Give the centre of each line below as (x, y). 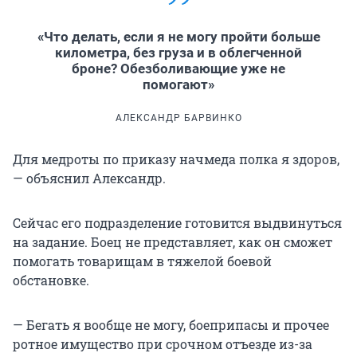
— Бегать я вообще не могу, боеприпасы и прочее (171, 324)
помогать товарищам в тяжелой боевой (142, 261)
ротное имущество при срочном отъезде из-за (163, 343)
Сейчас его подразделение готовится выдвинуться (177, 222)
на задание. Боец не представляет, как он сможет (173, 241)
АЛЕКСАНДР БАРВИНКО (178, 118)
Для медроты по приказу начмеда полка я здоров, (176, 159)
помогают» (178, 84)
